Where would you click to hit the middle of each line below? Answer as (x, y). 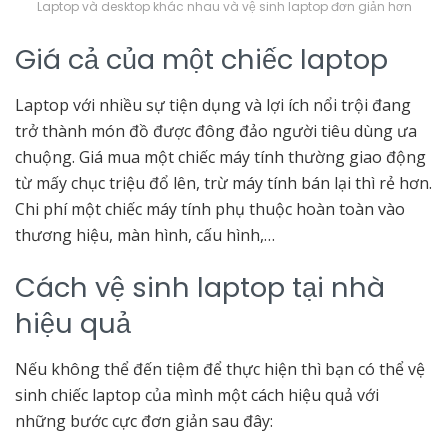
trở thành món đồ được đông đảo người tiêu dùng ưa (216, 130)
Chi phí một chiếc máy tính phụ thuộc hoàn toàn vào (210, 208)
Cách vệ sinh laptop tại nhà (200, 288)
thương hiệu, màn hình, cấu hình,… (145, 234)
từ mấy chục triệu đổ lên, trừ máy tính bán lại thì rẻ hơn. (223, 182)
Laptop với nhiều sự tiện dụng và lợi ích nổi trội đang (213, 104)
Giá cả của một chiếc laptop (201, 60)
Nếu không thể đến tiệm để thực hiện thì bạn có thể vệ (220, 369)
